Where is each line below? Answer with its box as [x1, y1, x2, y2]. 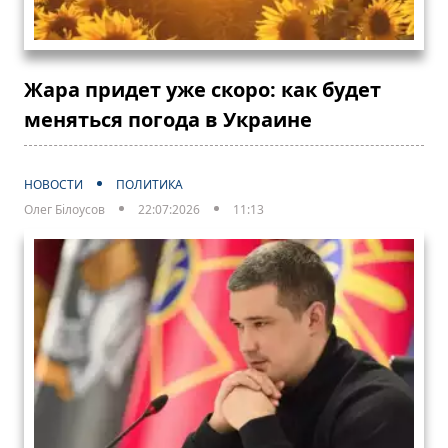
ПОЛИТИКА [116, 176, 183, 194]
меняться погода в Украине [24, 106, 312, 134]
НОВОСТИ [24, 176, 83, 194]
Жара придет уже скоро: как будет [24, 76, 381, 104]
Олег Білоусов [24, 201, 105, 219]
